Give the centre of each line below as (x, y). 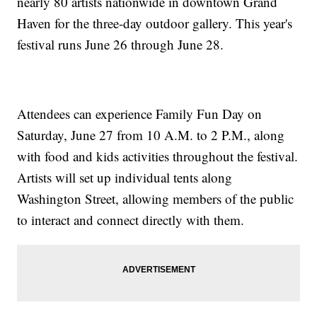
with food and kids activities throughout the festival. (158, 156)
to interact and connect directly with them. (131, 220)
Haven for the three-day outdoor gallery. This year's (155, 23)
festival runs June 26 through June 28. (121, 45)
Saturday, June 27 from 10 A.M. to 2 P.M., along (151, 135)
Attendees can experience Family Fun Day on (140, 114)
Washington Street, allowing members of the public (156, 199)
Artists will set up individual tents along (125, 178)
